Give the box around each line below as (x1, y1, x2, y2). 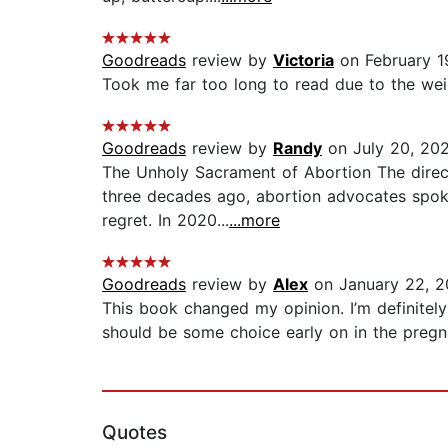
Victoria (273, 50, 334, 71)
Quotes (102, 421, 167, 445)
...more (229, 210, 280, 231)
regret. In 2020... (102, 210, 229, 231)
